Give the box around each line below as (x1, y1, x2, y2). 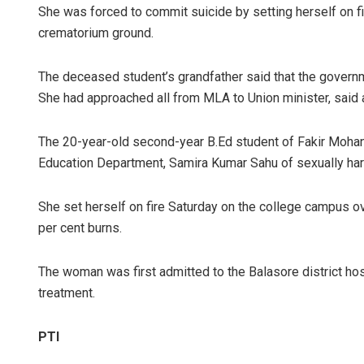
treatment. (38, 284, 95, 301)
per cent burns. (38, 219, 122, 236)
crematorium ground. (38, 24, 154, 41)
